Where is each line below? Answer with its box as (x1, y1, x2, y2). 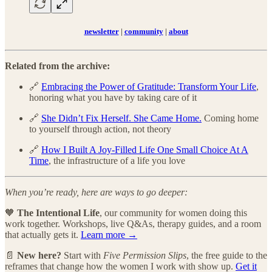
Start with (61, 250, 103, 260)
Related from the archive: (5, 60, 110, 71)
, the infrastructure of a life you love (49, 155, 185, 166)
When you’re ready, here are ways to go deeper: (5, 186, 188, 197)
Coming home (202, 112, 259, 123)
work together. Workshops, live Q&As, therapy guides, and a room (5, 218, 261, 229)
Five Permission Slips (103, 250, 186, 260)
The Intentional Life (17, 207, 100, 218)
